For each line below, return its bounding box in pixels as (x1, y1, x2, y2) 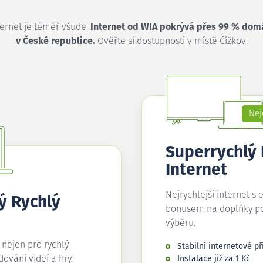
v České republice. (15, 36, 95, 46)
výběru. (166, 218, 195, 228)
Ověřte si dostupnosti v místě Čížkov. (95, 36, 248, 46)
